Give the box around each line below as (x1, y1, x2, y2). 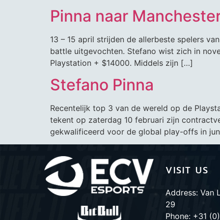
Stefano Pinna (50, 75, 154, 95)
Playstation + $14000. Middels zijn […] (50, 57, 193, 68)
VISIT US (165, 163, 209, 177)
